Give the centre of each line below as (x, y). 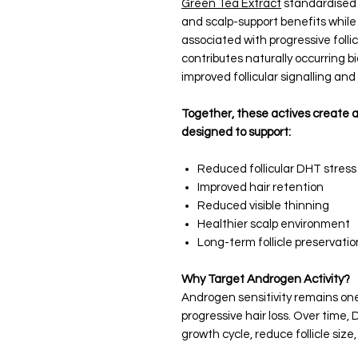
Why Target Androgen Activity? (266, 279)
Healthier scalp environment (274, 224)
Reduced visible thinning (263, 206)
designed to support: (236, 132)
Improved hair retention (261, 187)
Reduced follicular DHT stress (277, 169)
